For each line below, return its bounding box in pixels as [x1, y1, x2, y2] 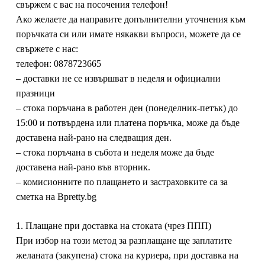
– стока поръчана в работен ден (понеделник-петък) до [15, 103, 238, 113]
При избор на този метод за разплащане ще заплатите [15, 235, 232, 245]
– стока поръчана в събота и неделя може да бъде [15, 147, 214, 157]
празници [15, 88, 55, 98]
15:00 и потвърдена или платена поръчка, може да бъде [15, 118, 240, 128]
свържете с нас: [15, 44, 78, 54]
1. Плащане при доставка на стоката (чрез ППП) [15, 221, 211, 231]
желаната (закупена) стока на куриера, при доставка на [15, 250, 238, 260]
